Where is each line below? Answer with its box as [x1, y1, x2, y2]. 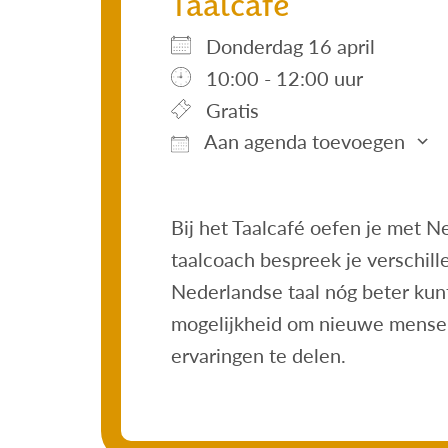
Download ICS [205, 155, 331, 183]
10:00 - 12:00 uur [205, 64, 363, 92]
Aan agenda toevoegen [198, 127, 405, 155]
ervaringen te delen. [170, 341, 346, 369]
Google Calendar [255, 155, 402, 183]
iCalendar [305, 155, 389, 183]
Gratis [205, 96, 259, 124]
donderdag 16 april [220, 32, 375, 60]
